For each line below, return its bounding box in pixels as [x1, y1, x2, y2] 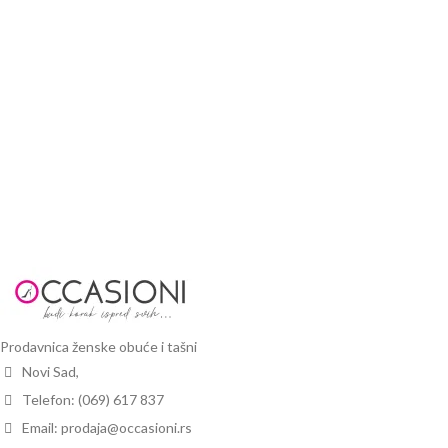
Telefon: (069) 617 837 [19, 390, 164, 408]
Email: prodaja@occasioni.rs [19, 418, 192, 436]
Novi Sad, [19, 362, 79, 380]
